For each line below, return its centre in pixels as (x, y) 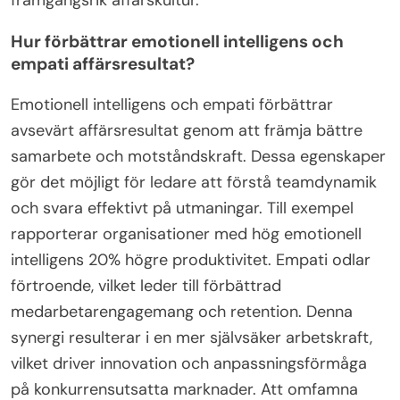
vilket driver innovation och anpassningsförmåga (189, 364)
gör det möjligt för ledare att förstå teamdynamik (194, 183)
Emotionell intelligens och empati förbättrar (172, 105)
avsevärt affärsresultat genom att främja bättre (187, 131)
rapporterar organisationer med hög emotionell (186, 234)
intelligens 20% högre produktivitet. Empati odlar (191, 260)
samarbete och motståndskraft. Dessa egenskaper (198, 157)
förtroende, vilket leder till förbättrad (146, 286)
